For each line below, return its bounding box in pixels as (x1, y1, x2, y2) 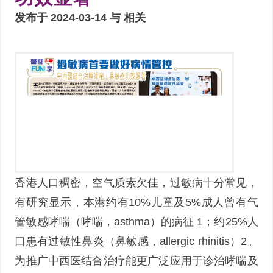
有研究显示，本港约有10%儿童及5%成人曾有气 (15, 196, 258, 208)
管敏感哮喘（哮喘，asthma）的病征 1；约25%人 (15, 215, 258, 228)
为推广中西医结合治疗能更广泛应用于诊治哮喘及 (15, 254, 258, 267)
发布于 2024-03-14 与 (15, 11, 124, 24)
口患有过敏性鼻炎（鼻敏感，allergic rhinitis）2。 (15, 235, 258, 247)
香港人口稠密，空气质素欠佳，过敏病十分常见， (15, 176, 258, 189)
